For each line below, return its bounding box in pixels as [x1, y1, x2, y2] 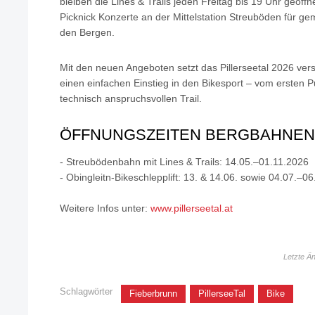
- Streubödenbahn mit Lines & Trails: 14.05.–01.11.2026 [60, 156, 309, 168]
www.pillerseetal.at [150, 202, 233, 214]
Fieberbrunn [129, 288, 178, 300]
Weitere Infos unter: [60, 202, 150, 214]
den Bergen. [60, 27, 115, 39]
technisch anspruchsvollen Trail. [60, 93, 202, 105]
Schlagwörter [60, 286, 112, 297]
